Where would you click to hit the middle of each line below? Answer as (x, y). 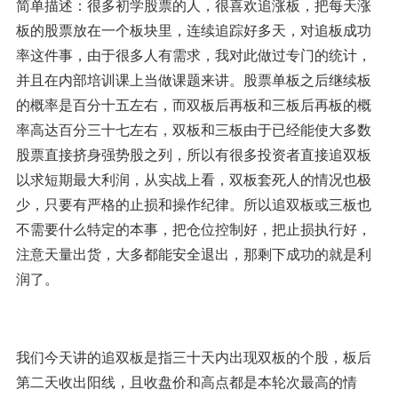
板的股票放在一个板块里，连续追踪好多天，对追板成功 (193, 30)
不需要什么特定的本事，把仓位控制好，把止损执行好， (193, 229)
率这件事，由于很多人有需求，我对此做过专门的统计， (193, 55)
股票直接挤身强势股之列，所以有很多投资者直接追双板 (193, 154)
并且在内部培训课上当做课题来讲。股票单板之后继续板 (193, 80)
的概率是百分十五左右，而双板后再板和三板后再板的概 (193, 104)
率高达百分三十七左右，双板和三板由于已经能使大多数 (193, 129)
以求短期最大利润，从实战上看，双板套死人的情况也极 (193, 179)
